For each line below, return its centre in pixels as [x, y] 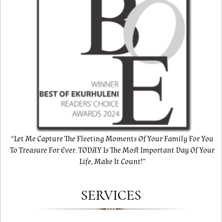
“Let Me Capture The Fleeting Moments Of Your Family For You [112, 139]
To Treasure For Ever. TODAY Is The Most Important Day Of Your [112, 151]
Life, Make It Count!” [112, 162]
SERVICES [111, 195]
